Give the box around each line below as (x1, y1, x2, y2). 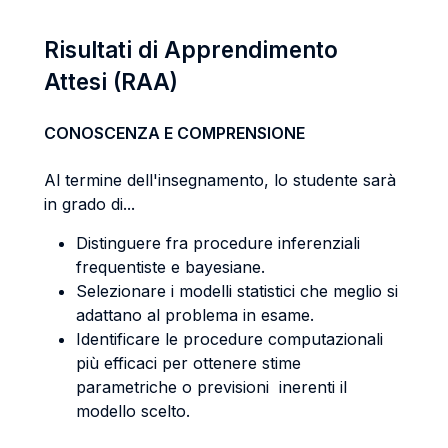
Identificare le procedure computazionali (76, 329, 383, 349)
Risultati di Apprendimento (44, 36, 338, 63)
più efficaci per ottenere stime (76, 353, 301, 373)
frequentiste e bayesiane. (76, 257, 265, 277)
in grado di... (44, 194, 135, 214)
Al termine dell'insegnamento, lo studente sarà (44, 170, 396, 190)
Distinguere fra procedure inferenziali (76, 233, 360, 253)
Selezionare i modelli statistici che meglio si (76, 281, 398, 301)
